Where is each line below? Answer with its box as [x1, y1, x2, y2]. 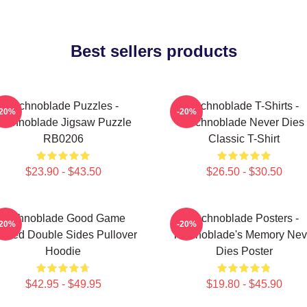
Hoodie [45, 245, 81, 257]
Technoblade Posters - [189, 212, 299, 224]
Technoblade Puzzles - [8, 100, 119, 112]
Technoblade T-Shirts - [189, 100, 299, 112]
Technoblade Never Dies [184, 116, 304, 128]
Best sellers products [70, 42, 237, 60]
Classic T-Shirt [208, 133, 280, 145]
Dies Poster [215, 245, 273, 257]
